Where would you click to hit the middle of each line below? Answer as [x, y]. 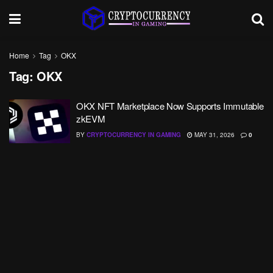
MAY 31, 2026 [214, 135]
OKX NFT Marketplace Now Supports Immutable [170, 106]
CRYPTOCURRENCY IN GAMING [134, 135]
